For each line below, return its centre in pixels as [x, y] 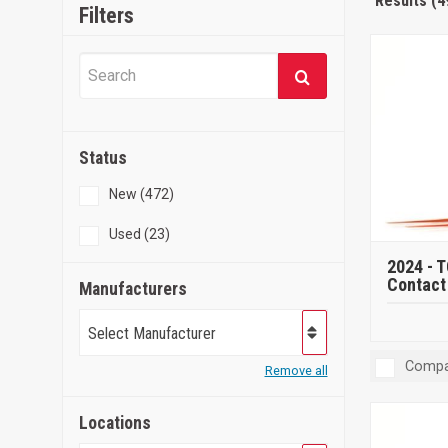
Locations [115, 422]
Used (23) [139, 234]
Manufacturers [133, 289]
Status [103, 158]
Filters [107, 15]
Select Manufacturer [152, 333]
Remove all [296, 370]
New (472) [141, 194]
